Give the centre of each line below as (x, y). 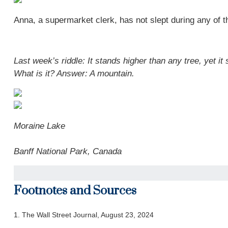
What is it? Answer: (51, 74)
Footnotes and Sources (75, 191)
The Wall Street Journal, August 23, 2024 (88, 215)
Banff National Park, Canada (67, 151)
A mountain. (112, 74)
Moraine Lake (40, 126)
